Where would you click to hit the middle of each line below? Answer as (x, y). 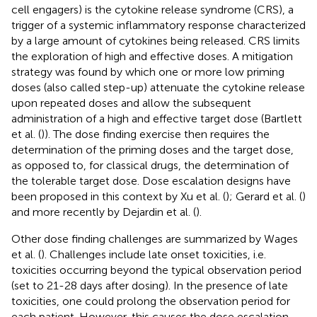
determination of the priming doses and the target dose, (152, 149)
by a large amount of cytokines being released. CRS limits (156, 40)
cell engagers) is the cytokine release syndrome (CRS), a (152, 9)
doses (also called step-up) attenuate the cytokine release (158, 87)
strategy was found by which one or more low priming (148, 71)
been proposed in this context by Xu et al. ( (119, 196)
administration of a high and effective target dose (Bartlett (157, 118)
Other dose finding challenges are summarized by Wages (155, 238)
